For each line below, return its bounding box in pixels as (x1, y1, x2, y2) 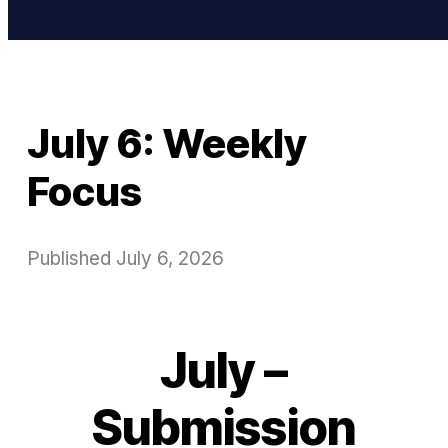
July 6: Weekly (27, 119, 307, 168)
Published (27, 246, 116, 270)
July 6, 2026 (116, 246, 224, 270)
